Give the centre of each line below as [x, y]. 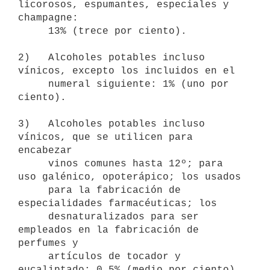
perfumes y [48, 243]
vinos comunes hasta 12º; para [33, 164]
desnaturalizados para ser [33, 217]
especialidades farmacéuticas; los [118, 203]
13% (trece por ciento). [33, 31]
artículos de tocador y [33, 256]
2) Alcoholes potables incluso [111, 58]
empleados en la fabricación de [108, 230]
